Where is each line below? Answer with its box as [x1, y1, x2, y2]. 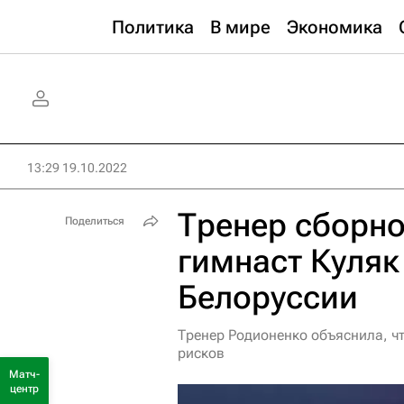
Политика [112, 16, 194, 38]
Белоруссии [178, 279, 358, 317]
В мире [210, 16, 271, 38]
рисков [178, 344, 225, 362]
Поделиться [65, 215, 124, 227]
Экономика [287, 16, 382, 38]
